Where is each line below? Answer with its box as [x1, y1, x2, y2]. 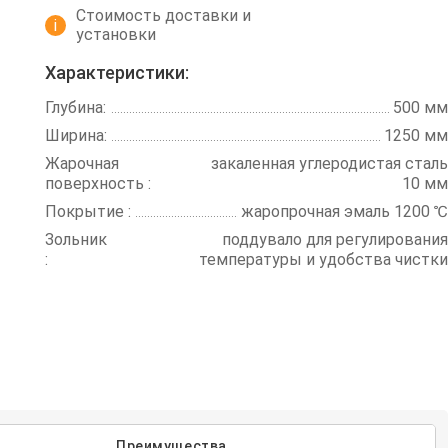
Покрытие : [45, 202, 132, 221]
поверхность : [45, 174, 152, 193]
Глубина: [45, 98, 107, 117]
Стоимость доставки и [76, 6, 252, 25]
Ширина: [45, 126, 108, 145]
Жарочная [45, 154, 120, 173]
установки [76, 25, 157, 44]
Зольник [45, 230, 108, 249]
